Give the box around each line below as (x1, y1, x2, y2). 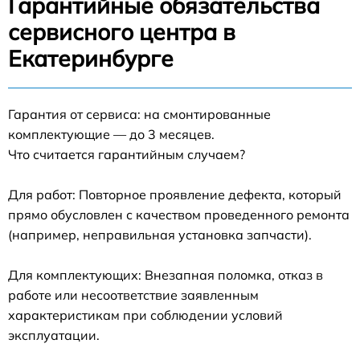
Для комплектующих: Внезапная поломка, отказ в (8, 267, 323, 283)
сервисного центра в (8, 18, 235, 46)
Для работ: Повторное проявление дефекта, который (8, 186, 342, 202)
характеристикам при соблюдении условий (8, 307, 283, 323)
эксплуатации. (8, 327, 100, 343)
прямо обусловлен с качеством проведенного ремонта (8, 207, 350, 223)
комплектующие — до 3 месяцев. (8, 126, 215, 142)
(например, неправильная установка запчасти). (8, 227, 312, 243)
